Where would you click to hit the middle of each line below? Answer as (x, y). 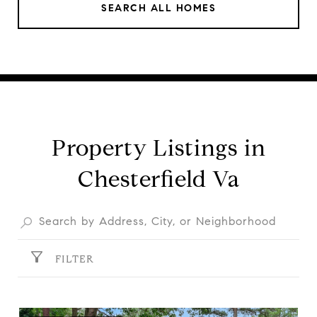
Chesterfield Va (158, 179)
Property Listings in (158, 148)
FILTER (75, 259)
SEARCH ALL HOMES (158, 8)
